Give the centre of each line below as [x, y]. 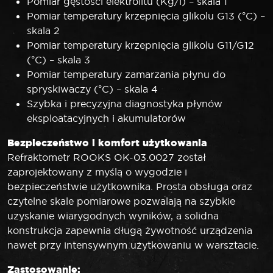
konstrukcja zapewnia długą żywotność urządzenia [130, 230]
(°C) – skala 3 [58, 59]
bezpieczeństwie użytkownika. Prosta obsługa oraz [130, 186]
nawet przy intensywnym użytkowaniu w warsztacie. [133, 245]
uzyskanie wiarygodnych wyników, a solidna [113, 215]
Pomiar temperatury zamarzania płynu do [126, 74]
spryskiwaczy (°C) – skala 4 [92, 89]
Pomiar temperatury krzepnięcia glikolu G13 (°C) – [146, 16]
